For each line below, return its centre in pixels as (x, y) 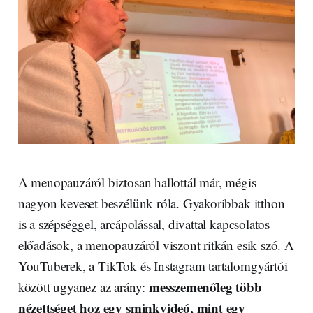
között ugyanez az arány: (83, 286)
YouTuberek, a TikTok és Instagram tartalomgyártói (153, 265)
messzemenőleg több (205, 286)
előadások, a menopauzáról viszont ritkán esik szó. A (156, 245)
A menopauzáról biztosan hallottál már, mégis (137, 182)
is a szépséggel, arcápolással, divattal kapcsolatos (144, 224)
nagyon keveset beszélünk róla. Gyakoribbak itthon (151, 203)
